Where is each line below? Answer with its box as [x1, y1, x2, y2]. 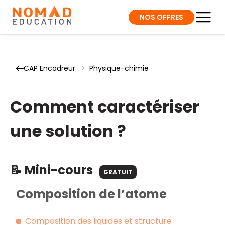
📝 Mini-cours [10, 162, 95, 178]
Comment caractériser [10, 95, 199, 118]
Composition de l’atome [16, 186, 167, 202]
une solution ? [10, 120, 126, 142]
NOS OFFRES [140, 12, 183, 22]
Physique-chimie [89, 63, 149, 73]
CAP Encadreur [24, 63, 75, 73]
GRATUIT [103, 168, 133, 176]
